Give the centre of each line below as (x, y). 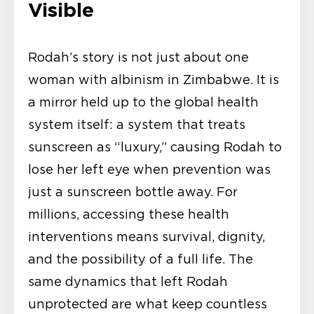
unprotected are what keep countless (148, 305)
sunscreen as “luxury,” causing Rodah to (155, 148)
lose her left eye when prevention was (149, 170)
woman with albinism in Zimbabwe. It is (153, 80)
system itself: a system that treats (137, 125)
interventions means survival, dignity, (146, 237)
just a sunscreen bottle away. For (133, 192)
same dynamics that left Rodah (128, 282)
